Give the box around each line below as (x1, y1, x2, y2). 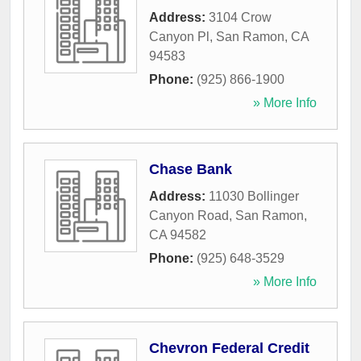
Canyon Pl (149, 30, 210, 44)
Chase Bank (149, 161, 232, 178)
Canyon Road (149, 209, 229, 223)
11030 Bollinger (209, 189, 299, 204)
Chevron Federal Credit (149, 340, 309, 357)
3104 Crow (209, 10, 272, 25)
